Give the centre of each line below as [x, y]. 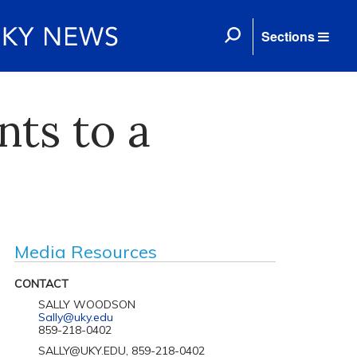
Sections [288, 36]
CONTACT [41, 284]
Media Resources [85, 252]
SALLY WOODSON [86, 304]
